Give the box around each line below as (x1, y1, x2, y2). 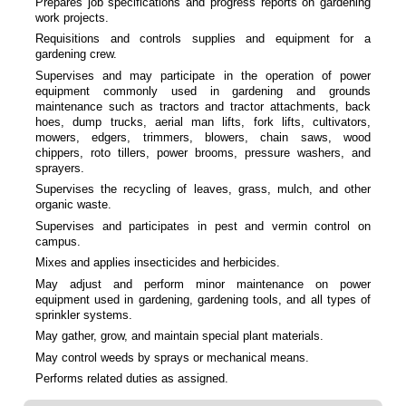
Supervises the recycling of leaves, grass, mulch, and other (35, 182, 371, 197)
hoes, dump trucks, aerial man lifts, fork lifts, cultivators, (35, 114, 371, 129)
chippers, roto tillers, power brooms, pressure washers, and (35, 145, 371, 159)
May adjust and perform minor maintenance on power (35, 276, 371, 291)
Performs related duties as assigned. (35, 372, 228, 386)
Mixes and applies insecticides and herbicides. (35, 256, 280, 270)
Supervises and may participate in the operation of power (35, 68, 371, 82)
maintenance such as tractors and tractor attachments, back (35, 99, 371, 113)
